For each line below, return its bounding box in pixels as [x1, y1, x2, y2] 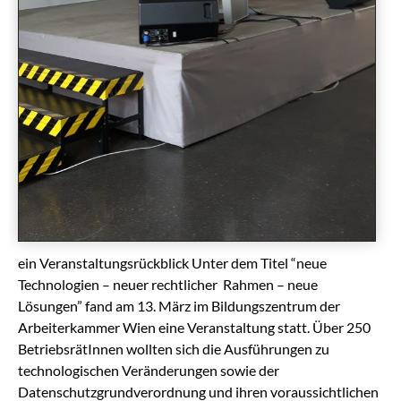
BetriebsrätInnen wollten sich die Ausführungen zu [18, 339, 329, 357]
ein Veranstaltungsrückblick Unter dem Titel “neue [18, 253, 327, 271]
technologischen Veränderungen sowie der [18, 361, 279, 379]
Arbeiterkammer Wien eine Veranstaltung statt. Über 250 [18, 318, 371, 336]
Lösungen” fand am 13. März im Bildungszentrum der [18, 296, 340, 314]
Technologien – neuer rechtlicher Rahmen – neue [18, 275, 318, 293]
